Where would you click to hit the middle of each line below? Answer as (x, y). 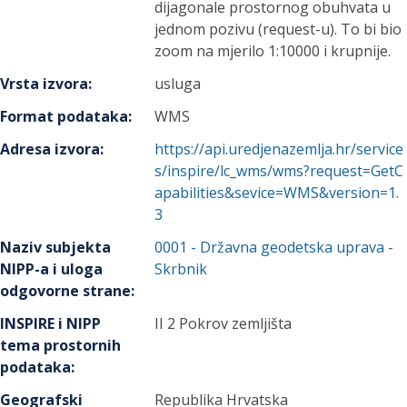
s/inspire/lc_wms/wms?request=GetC (279, 171)
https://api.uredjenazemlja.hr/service (279, 149)
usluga (178, 84)
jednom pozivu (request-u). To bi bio (278, 29)
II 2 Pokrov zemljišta (223, 323)
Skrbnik (181, 269)
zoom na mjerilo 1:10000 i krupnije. (273, 51)
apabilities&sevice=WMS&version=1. (277, 193)
